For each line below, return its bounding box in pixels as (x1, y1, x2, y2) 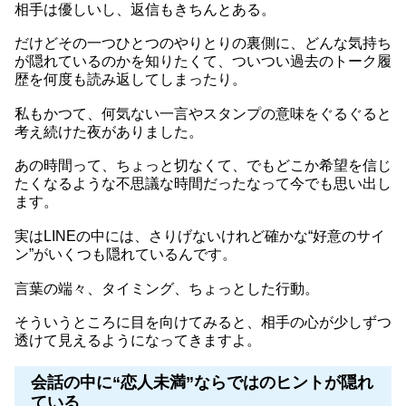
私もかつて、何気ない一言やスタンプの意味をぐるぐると (14, 105, 391, 121)
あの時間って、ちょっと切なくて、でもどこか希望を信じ (14, 158, 391, 174)
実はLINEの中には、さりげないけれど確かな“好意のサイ (14, 228, 385, 245)
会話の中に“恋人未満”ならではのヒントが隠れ (31, 373, 373, 392)
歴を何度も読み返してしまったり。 (14, 72, 246, 88)
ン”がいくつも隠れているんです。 (14, 246, 237, 263)
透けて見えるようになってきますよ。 (14, 333, 261, 349)
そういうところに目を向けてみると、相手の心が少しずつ (14, 314, 391, 331)
